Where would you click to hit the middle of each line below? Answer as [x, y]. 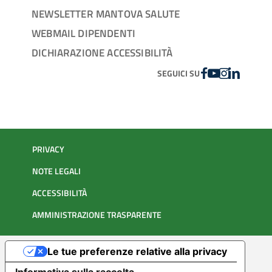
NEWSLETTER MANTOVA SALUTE [106, 14]
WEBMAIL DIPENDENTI [84, 33]
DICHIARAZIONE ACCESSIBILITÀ [102, 53]
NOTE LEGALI [56, 172]
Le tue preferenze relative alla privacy [137, 252]
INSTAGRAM [245, 73]
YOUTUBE [230, 73]
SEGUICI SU [179, 74]
